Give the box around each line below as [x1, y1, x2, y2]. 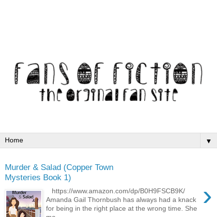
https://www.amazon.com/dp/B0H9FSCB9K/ [46, 187, 186, 195]
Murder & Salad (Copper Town [5, 162, 113, 172]
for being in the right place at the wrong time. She [46, 204, 198, 213]
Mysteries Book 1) [5, 172, 71, 182]
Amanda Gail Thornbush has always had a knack [46, 196, 197, 204]
